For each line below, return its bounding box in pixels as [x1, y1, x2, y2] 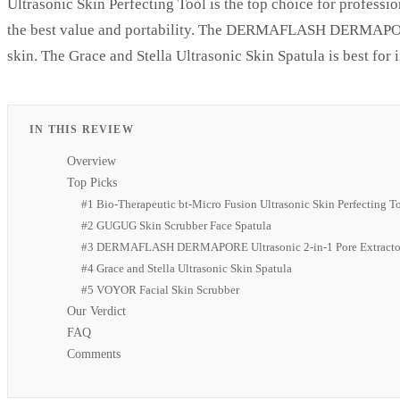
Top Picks [67, 175, 117, 189]
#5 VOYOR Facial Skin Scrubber [81, 282, 239, 296]
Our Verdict [67, 304, 126, 318]
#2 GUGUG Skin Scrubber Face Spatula [81, 218, 271, 232]
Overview [67, 154, 116, 168]
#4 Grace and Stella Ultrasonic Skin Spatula [81, 261, 292, 275]
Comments [67, 346, 121, 361]
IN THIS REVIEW [29, 122, 134, 136]
